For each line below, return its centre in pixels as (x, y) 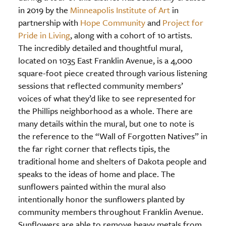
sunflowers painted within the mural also (92, 186)
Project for (183, 22)
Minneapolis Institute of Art (119, 10)
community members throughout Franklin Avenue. (111, 211)
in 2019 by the (43, 10)
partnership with (49, 22)
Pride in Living (44, 35)
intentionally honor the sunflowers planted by (101, 199)
